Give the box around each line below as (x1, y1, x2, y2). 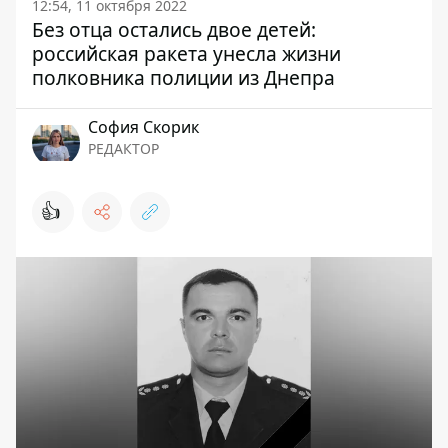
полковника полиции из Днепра (32, 64, 335, 92)
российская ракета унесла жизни (32, 40, 341, 68)
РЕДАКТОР (88, 139, 159, 159)
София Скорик (88, 116, 199, 139)
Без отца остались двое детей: (32, 16, 316, 44)
